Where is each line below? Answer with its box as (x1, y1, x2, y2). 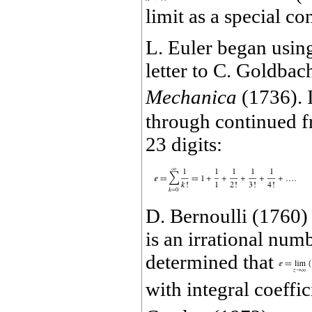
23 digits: (146, 133, 222, 156)
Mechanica (146, 86, 237, 109)
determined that (146, 251, 279, 274)
